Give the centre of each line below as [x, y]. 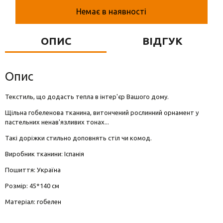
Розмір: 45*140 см [32, 186]
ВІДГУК [162, 41]
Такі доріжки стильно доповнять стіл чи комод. [78, 138]
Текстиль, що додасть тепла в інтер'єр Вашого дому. [87, 97]
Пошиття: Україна [33, 170]
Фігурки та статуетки [48, 27]
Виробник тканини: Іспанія [45, 154]
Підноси [23, 47]
